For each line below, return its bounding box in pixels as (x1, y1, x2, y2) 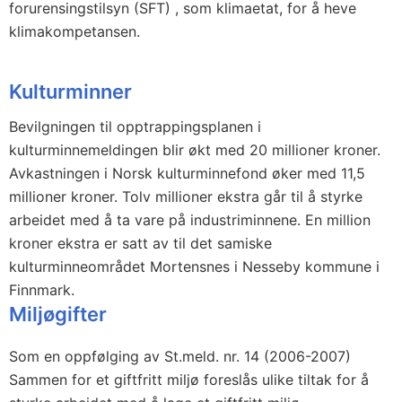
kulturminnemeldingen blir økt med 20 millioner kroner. (9, 141, 380, 159)
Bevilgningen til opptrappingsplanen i (9, 118, 261, 135)
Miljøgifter (9, 302, 107, 326)
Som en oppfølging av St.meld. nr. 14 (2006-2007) (9, 347, 351, 365)
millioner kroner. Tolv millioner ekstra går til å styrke (9, 188, 363, 205)
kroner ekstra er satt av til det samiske (9, 234, 272, 252)
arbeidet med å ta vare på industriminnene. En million (9, 211, 371, 229)
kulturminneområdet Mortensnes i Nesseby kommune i (9, 258, 380, 275)
